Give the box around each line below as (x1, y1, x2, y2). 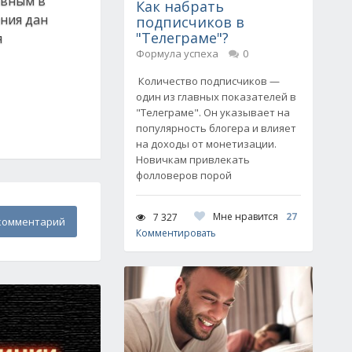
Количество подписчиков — (136, 74, 280, 88)
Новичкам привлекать (136, 152, 250, 167)
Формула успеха (136, 46, 218, 60)
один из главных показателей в (136, 90, 296, 104)
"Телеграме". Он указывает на (136, 105, 290, 119)
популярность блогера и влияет (136, 121, 296, 135)
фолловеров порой (136, 168, 232, 182)
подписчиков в (136, 13, 244, 31)
